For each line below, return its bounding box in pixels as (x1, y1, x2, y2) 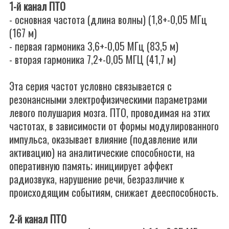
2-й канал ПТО (9, 211, 66, 226)
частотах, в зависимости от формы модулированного (9, 118, 219, 133)
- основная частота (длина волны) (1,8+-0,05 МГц (9, 12, 207, 27)
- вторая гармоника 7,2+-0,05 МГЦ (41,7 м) (9, 52, 176, 67)
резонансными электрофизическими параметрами (9, 91, 207, 107)
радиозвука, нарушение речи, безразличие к (9, 171, 184, 187)
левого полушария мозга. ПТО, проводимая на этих (9, 105, 210, 120)
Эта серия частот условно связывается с (9, 78, 172, 94)
